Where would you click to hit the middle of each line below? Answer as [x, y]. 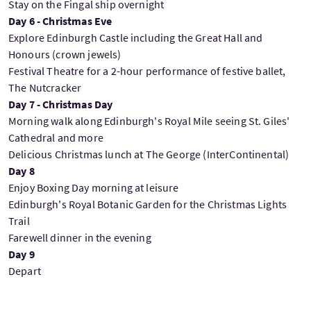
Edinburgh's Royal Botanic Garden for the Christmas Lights [148, 204]
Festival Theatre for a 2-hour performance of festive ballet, [147, 70]
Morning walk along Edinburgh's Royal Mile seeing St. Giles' [149, 120]
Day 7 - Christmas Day [61, 104]
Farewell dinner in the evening [80, 237]
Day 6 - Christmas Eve [60, 20]
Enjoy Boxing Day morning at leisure [94, 187]
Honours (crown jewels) [65, 54]
